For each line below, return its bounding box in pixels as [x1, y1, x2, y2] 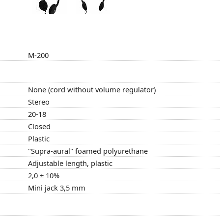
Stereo [28, 96, 50, 107]
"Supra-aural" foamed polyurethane [28, 145, 148, 156]
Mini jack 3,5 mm [28, 182, 85, 192]
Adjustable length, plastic [28, 158, 112, 168]
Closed [28, 121, 51, 131]
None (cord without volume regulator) [28, 84, 156, 94]
